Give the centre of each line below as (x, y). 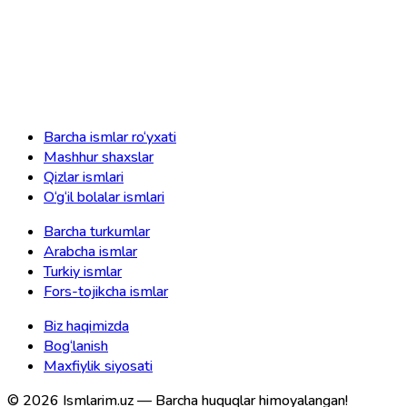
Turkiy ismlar (83, 272)
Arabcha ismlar (90, 252)
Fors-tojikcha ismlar (106, 292)
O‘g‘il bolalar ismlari (104, 198)
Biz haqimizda (86, 327)
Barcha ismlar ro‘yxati (110, 138)
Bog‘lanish (76, 347)
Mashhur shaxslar (99, 158)
